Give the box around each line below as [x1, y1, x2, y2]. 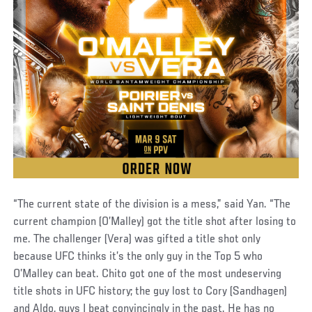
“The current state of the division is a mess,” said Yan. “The [13, 198, 291, 211]
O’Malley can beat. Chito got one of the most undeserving [13, 267, 282, 281]
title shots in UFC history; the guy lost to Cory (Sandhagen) [13, 285, 288, 298]
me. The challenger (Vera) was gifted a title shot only [13, 233, 261, 246]
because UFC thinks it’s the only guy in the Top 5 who [13, 250, 263, 263]
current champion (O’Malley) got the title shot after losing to [13, 215, 297, 228]
